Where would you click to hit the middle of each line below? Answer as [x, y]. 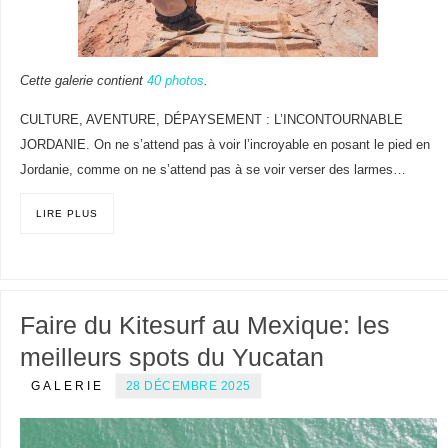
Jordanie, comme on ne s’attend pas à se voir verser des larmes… [212, 169]
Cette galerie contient [83, 80]
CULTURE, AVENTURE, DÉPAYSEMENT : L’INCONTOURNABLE [211, 119]
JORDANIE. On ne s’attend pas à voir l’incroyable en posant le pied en [224, 144]
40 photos [175, 80]
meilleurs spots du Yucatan [171, 357]
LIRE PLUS [66, 213]
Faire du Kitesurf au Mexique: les [204, 325]
